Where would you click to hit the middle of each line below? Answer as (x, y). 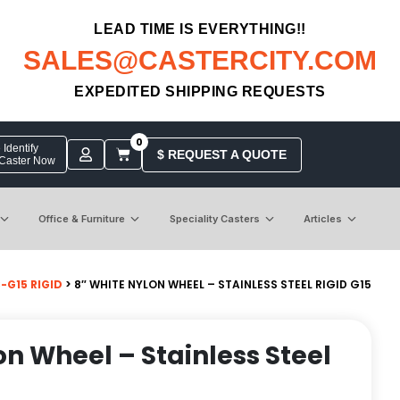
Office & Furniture (82, 218)
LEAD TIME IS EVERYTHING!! (200, 29)
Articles (322, 218)
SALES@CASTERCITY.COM (200, 60)
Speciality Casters (214, 218)
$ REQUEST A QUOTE (221, 154)
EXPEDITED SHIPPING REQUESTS (200, 92)
